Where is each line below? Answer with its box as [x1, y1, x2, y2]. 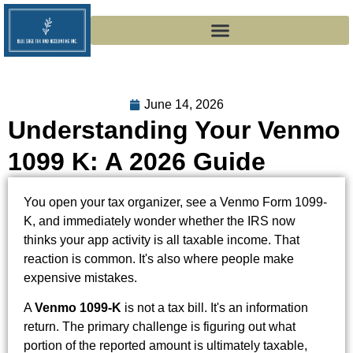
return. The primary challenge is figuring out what [24, 320, 295, 334]
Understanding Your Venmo [8, 115, 340, 144]
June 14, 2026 [144, 97, 224, 111]
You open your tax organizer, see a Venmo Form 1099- [24, 195, 327, 209]
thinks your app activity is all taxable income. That [24, 232, 299, 247]
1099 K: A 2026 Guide [8, 147, 266, 176]
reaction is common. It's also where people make [24, 251, 294, 266]
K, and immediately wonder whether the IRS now [24, 214, 295, 228]
